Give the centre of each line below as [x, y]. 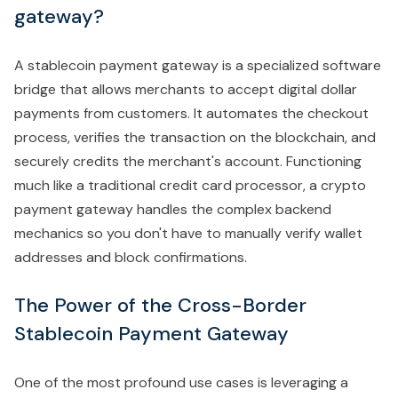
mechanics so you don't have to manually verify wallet [188, 234]
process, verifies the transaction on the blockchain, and [195, 138]
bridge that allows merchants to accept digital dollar [186, 90]
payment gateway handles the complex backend [173, 210]
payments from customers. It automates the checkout [191, 114]
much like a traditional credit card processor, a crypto [190, 186]
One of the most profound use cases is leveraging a [181, 383]
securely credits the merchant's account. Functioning [188, 162]
